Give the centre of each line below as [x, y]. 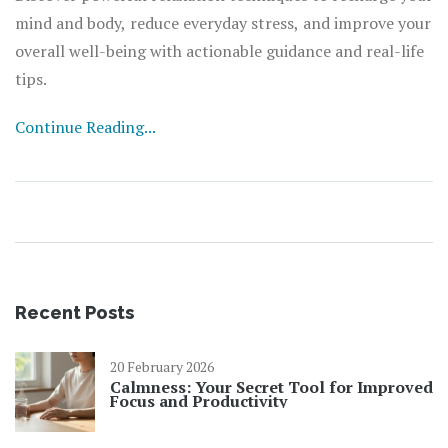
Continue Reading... [85, 127]
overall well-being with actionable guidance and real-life [219, 51]
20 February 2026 [162, 367]
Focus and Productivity [198, 401]
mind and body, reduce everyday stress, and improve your [223, 23]
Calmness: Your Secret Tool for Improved [271, 387]
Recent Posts [74, 313]
